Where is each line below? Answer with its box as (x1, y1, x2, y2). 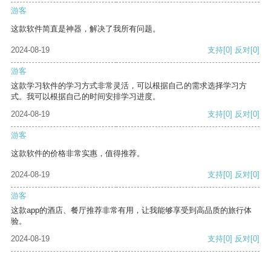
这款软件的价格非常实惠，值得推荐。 (11, 149, 145, 158)
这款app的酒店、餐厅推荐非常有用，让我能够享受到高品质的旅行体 (11, 206, 252, 215)
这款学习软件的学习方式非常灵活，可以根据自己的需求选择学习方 (11, 81, 247, 91)
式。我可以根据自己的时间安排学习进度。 (11, 92, 160, 102)
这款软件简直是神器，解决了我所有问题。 (11, 24, 160, 34)
